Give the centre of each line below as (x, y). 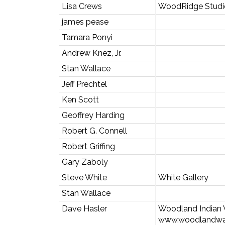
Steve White (84, 177)
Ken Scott (80, 99)
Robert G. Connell (94, 131)
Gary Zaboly (85, 162)
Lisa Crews (82, 6)
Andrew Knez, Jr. (91, 53)
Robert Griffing (88, 146)
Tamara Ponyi (87, 37)
